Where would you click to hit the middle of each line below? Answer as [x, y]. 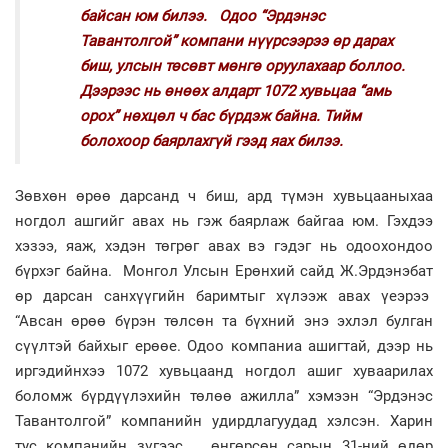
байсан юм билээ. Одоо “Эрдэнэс [202, 16]
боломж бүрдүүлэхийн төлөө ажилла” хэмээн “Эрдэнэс [224, 396]
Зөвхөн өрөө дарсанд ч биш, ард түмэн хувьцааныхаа [224, 196]
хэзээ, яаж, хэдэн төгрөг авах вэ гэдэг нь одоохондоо [224, 246]
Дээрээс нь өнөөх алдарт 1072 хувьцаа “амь [235, 91]
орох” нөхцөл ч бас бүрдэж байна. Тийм [220, 116]
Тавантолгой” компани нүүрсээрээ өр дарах [236, 41]
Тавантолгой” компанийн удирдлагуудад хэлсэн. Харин [224, 421]
